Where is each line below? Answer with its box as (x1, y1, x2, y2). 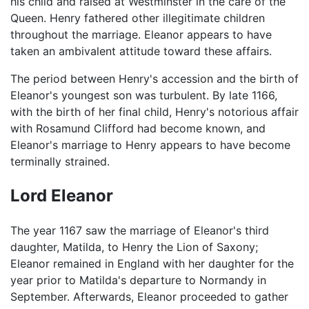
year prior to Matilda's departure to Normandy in (10, 273, 266, 288)
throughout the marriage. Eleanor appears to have (10, 28, 272, 42)
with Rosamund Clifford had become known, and (10, 121, 266, 136)
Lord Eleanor (10, 186, 113, 206)
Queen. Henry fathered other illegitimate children (10, 11, 265, 26)
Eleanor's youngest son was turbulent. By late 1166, (10, 88, 277, 103)
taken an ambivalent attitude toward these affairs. (10, 44, 272, 59)
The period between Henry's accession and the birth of (10, 72, 299, 86)
